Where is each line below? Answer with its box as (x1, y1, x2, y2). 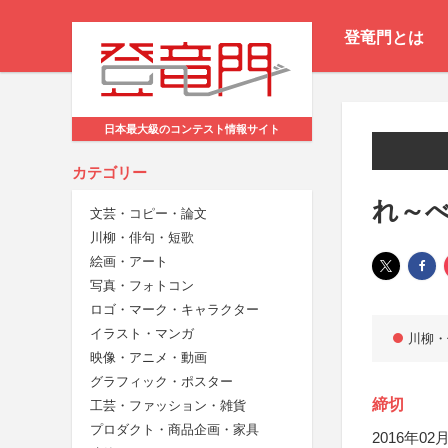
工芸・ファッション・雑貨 (90, 398, 246, 414)
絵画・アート (90, 254, 168, 270)
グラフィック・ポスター (90, 374, 233, 390)
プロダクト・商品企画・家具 (90, 422, 259, 438)
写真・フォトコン (90, 278, 194, 294)
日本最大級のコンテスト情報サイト (104, 123, 280, 136)
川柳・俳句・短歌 (90, 230, 194, 246)
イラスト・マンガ (90, 326, 194, 342)
